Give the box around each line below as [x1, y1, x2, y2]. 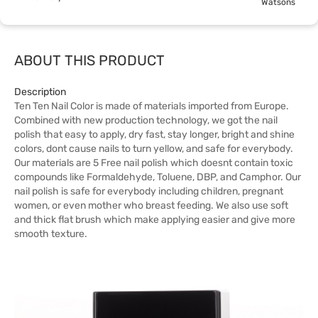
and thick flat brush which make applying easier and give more [14, 214, 295, 226]
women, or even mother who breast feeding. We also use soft [14, 199, 288, 212]
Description [14, 86, 66, 98]
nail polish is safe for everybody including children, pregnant [14, 185, 283, 197]
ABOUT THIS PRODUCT [14, 52, 165, 69]
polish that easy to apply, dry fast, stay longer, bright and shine [14, 128, 295, 141]
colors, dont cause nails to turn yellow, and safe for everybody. [14, 143, 293, 155]
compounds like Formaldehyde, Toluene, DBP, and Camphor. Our [14, 171, 301, 183]
